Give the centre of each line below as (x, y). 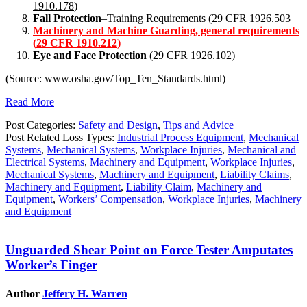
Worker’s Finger (51, 265)
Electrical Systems (45, 162)
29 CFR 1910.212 (77, 42)
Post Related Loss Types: (61, 137)
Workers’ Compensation (110, 199)
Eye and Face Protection (90, 55)
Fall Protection (67, 18)
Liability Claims (255, 174)
